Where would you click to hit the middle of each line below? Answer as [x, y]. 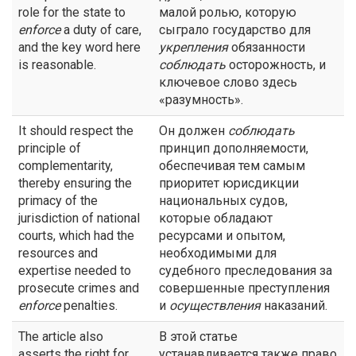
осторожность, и [276, 65]
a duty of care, [101, 30]
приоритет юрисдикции [229, 183]
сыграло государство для [235, 30]
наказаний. [294, 306]
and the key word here [79, 47]
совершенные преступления [244, 288]
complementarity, [66, 166]
